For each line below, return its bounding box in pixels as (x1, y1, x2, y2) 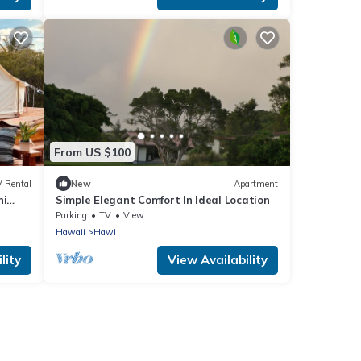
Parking (56, 210, 87, 222)
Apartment (234, 177, 278, 189)
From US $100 (54, 144, 131, 160)
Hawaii (56, 226, 85, 239)
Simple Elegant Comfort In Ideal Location (56, 193, 270, 207)
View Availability (168, 252, 268, 268)
